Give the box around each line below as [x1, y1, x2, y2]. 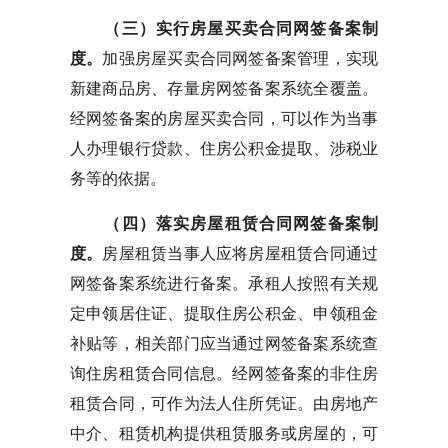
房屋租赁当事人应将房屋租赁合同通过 [102, 245, 379, 262]
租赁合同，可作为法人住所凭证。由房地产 [70, 395, 378, 412]
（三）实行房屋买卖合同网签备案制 [104, 20, 379, 37]
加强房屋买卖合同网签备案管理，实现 [102, 50, 379, 67]
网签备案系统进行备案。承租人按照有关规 [70, 275, 378, 292]
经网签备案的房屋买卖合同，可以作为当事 [70, 110, 378, 127]
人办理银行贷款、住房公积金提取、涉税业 [70, 140, 378, 157]
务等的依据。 [70, 170, 166, 187]
